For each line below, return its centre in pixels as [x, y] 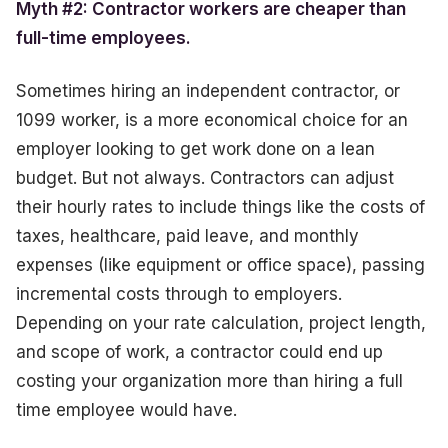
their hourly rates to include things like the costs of [220, 206]
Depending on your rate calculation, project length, [221, 322]
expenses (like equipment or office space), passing [220, 264]
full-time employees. [103, 37]
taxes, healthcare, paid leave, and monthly [187, 235]
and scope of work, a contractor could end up [199, 351]
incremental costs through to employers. [179, 293]
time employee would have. [126, 409]
